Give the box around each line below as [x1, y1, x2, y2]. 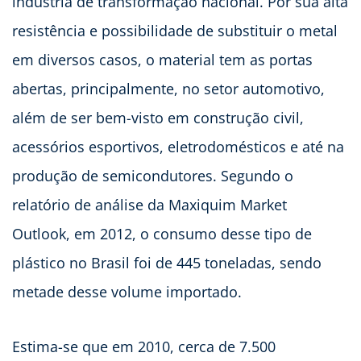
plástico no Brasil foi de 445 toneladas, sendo [12, 253, 322, 273]
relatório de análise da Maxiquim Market [12, 195, 287, 215]
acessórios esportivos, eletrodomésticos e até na [12, 137, 344, 157]
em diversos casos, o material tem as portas [12, 50, 313, 70]
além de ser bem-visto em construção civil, [12, 108, 304, 128]
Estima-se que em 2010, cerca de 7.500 [12, 337, 276, 357]
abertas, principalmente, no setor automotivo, [12, 79, 325, 99]
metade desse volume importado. [12, 282, 242, 302]
